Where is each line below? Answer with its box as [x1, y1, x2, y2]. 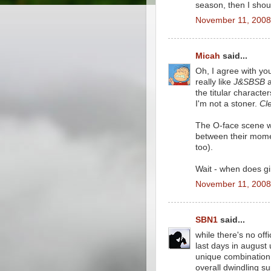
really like [195, 77, 233, 87]
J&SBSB [233, 77, 265, 87]
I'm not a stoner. [195, 99, 260, 108]
